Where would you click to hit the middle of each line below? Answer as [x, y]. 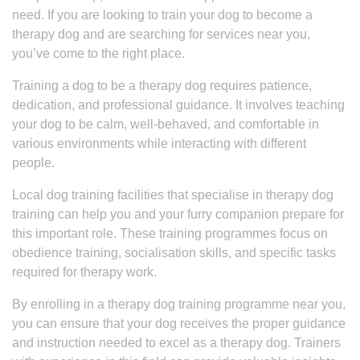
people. [33, 163]
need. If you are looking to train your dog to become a [162, 15]
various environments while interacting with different [159, 143]
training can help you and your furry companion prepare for [178, 214]
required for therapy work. [84, 272]
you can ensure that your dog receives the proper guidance [179, 323]
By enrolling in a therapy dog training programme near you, [179, 304]
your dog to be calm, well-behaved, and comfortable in [166, 124]
